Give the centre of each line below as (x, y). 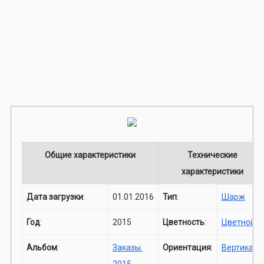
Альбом (42, 247)
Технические (213, 155)
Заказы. (127, 247)
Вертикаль (242, 247)
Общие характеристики (90, 155)
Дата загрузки (55, 197)
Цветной (238, 222)
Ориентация (187, 247)
